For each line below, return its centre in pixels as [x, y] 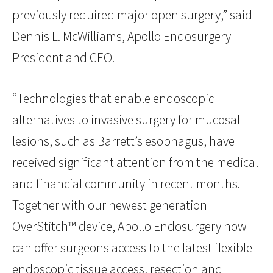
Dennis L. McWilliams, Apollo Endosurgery [122, 37]
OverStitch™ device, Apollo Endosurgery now [129, 227]
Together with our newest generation [110, 205]
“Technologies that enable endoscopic [113, 99]
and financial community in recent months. [126, 184]
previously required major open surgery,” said [132, 15]
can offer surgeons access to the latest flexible [132, 248]
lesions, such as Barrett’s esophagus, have [123, 141]
